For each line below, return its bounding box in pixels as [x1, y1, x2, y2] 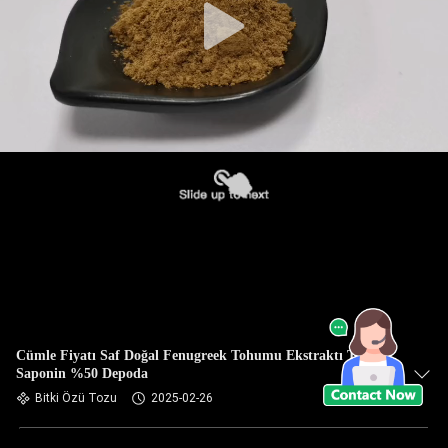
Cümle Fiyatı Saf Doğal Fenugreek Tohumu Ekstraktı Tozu [16, 348, 376, 363]
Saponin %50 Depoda [16, 366, 148, 381]
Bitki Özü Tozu [35, 391, 117, 405]
